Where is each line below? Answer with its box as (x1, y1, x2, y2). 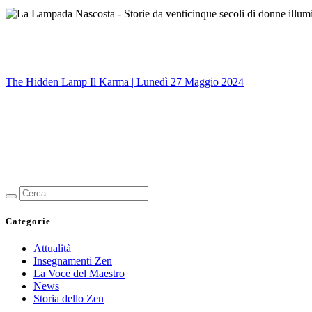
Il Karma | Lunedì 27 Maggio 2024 (90, 75, 244, 88)
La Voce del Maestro (33, 267, 125, 280)
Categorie (6, 215, 51, 226)
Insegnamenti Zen (33, 255, 112, 267)
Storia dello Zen (33, 292, 104, 305)
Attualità (33, 242, 71, 255)
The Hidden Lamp (6, 75, 90, 88)
